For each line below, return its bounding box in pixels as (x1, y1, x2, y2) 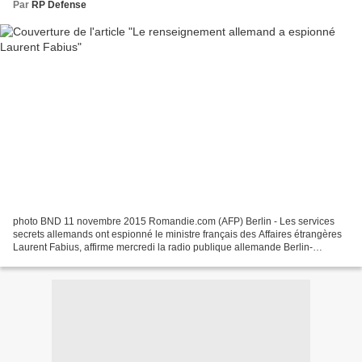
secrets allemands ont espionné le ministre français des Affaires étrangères (13, 228, 342, 240)
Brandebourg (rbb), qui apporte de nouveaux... (13, 254, 217, 266)
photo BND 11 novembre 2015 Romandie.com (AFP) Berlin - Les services (13, 215, 335, 227)
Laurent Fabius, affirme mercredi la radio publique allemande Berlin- (13, 241, 313, 253)
